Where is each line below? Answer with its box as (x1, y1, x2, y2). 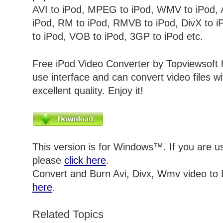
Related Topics (32, 208, 104, 221)
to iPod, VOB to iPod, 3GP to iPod (32, 31, 184, 42)
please (32, 155, 64, 166)
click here (64, 155, 106, 166)
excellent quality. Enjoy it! (32, 85, 143, 97)
